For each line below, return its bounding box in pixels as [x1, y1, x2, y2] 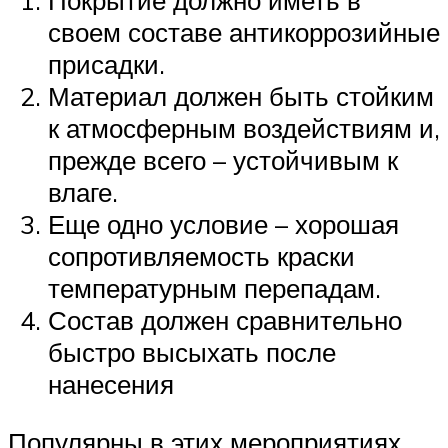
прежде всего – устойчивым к [48, 144, 398, 177]
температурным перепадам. [48, 272, 381, 305]
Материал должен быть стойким [48, 80, 434, 113]
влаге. [48, 176, 118, 209]
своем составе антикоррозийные [48, 16, 440, 49]
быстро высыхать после [48, 336, 336, 369]
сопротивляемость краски [48, 240, 355, 273]
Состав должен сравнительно [48, 304, 402, 337]
